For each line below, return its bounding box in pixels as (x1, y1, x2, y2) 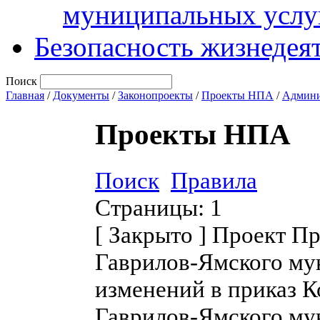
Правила (171, 166, 257, 194)
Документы (53, 89, 109, 101)
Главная (6, 89, 44, 101)
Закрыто (109, 221, 193, 248)
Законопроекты (118, 89, 193, 101)
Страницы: (95, 194, 204, 221)
